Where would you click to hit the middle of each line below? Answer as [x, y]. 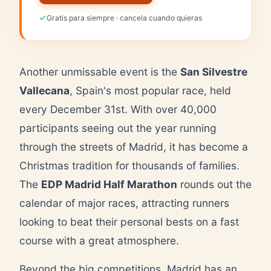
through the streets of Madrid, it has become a [134, 146]
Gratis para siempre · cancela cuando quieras [124, 18]
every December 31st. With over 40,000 [118, 109]
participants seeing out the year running [118, 128]
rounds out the [214, 184]
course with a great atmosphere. [99, 240]
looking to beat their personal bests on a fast [129, 221]
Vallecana [44, 90]
